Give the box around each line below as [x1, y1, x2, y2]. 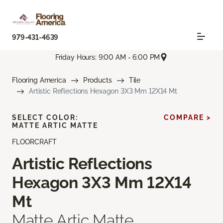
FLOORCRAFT [12, 138, 57, 146]
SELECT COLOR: [12, 113, 78, 122]
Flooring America [12, 76, 66, 85]
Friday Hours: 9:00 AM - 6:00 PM [55, 53, 160, 61]
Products [83, 76, 112, 85]
